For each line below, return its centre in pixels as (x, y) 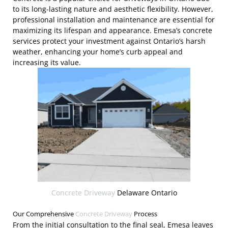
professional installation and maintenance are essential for (114, 19)
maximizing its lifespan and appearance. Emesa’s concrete (112, 30)
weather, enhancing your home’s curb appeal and (98, 51)
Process (145, 214)
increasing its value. (47, 62)
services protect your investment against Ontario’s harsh (109, 41)
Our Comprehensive (44, 214)
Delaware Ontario (146, 193)
